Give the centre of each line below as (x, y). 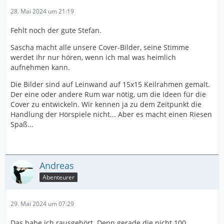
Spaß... (22, 124)
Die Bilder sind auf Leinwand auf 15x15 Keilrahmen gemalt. (110, 84)
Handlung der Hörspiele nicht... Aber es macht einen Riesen (111, 114)
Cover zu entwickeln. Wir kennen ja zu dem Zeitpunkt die (106, 104)
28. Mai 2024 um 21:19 (42, 11)
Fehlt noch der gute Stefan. (56, 30)
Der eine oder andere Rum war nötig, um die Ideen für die (108, 94)
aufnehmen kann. (40, 67)
